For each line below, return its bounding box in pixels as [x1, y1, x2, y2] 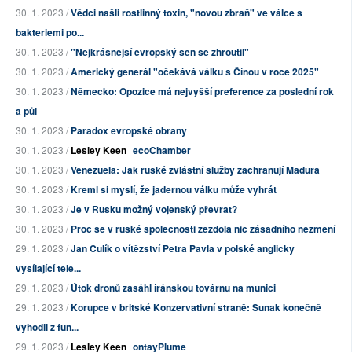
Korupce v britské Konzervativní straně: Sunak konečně [71, 299, 321, 314]
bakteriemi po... [16, 24, 84, 39]
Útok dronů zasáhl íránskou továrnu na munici [71, 280, 276, 295]
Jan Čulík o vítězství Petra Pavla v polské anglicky [71, 240, 295, 255]
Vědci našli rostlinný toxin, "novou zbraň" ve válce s [71, 5, 302, 20]
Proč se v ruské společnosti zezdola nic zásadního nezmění [71, 221, 335, 236]
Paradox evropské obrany [71, 123, 187, 137]
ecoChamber [133, 142, 191, 157]
